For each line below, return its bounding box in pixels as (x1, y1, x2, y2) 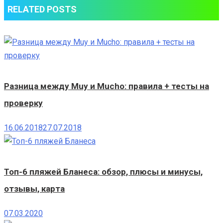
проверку (4, 98, 43, 109)
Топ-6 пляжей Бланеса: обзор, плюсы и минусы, (4, 167, 203, 177)
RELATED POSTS (7, 4, 77, 15)
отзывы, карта (4, 184, 65, 194)
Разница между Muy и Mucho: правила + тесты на (4, 81, 209, 92)
